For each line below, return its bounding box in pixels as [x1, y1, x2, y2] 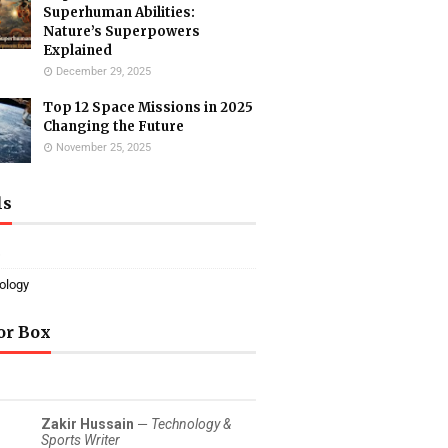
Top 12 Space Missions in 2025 [43, 99, 253, 116]
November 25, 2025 [56, 141, 151, 154]
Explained [43, 42, 112, 59]
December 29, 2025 [56, 65, 151, 78]
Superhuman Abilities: [43, 4, 195, 21]
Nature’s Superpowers [43, 23, 200, 40]
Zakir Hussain [41, 416, 134, 432]
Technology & [151, 416, 231, 432]
